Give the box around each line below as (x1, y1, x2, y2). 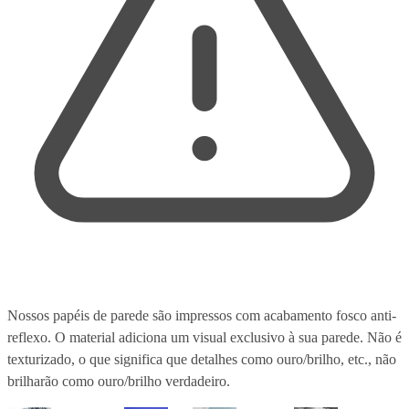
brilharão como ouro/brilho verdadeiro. (7, 372, 230, 389)
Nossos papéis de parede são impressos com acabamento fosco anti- (7, 307, 396, 323)
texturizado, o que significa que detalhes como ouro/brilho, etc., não (7, 351, 396, 367)
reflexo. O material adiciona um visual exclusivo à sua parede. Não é (7, 329, 402, 345)
